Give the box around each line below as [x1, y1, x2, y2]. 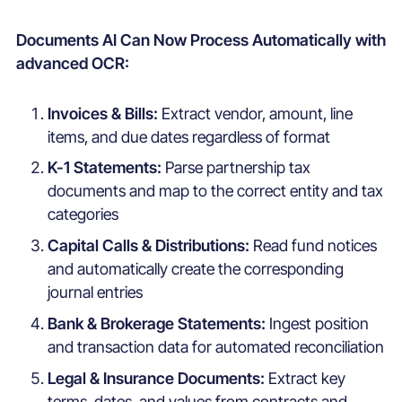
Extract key [268, 369, 346, 389]
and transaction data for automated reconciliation [48, 337, 385, 357]
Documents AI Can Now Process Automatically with [15, 30, 386, 49]
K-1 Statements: [48, 158, 166, 178]
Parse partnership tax [165, 158, 311, 178]
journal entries [48, 283, 144, 302]
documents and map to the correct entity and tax [48, 181, 384, 201]
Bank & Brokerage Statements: [48, 314, 270, 334]
